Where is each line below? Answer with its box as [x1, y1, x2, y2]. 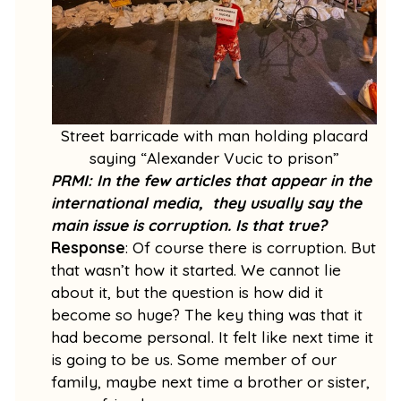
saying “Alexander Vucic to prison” [89, 148, 339, 167]
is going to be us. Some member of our [51, 349, 337, 369]
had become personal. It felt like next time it [51, 327, 374, 346]
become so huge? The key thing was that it [51, 304, 363, 324]
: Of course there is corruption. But [125, 237, 377, 257]
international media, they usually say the [51, 192, 363, 212]
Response [51, 237, 126, 257]
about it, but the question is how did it [51, 282, 324, 302]
